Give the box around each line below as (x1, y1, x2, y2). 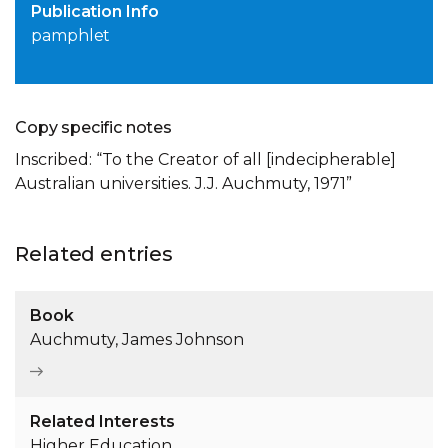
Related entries (15, 242, 173, 267)
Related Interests (30, 412, 175, 432)
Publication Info (31, 2, 159, 22)
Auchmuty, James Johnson (30, 330, 244, 350)
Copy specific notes (15, 118, 172, 138)
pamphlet (31, 26, 111, 46)
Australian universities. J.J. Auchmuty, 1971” (15, 174, 352, 194)
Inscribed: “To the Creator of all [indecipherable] (15, 150, 396, 170)
